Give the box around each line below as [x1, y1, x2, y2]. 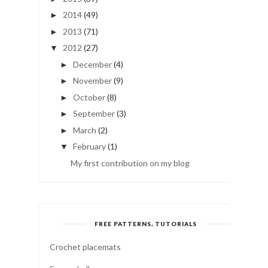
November [72, 75, 112, 86]
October [72, 92, 105, 102]
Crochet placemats [50, 241, 121, 252]
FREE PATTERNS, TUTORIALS [94, 220, 197, 227]
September [72, 108, 115, 119]
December [72, 59, 112, 69]
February [72, 141, 106, 152]
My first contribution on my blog [70, 157, 190, 168]
